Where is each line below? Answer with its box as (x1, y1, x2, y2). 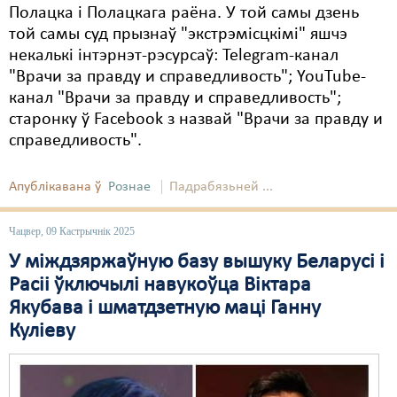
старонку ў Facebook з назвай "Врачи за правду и (9, 111, 383, 128)
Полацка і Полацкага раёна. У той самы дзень (9, 4, 359, 22)
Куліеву (9, 321, 75, 342)
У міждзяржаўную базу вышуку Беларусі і (9, 252, 385, 273)
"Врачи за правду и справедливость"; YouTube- (9, 68, 366, 86)
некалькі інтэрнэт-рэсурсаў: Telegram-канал (9, 47, 339, 65)
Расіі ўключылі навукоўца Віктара (9, 275, 311, 296)
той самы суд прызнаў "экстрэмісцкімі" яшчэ (9, 26, 347, 43)
